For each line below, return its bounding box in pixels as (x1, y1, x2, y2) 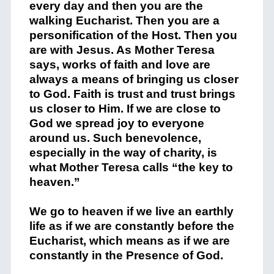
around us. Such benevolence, (29, 131, 201, 145)
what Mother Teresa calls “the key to (29, 161, 233, 174)
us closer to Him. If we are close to (29, 102, 221, 116)
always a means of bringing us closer (29, 73, 239, 86)
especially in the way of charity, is (29, 146, 217, 160)
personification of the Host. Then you (29, 29, 237, 42)
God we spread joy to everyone (29, 117, 204, 130)
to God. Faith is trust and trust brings (29, 87, 235, 101)
